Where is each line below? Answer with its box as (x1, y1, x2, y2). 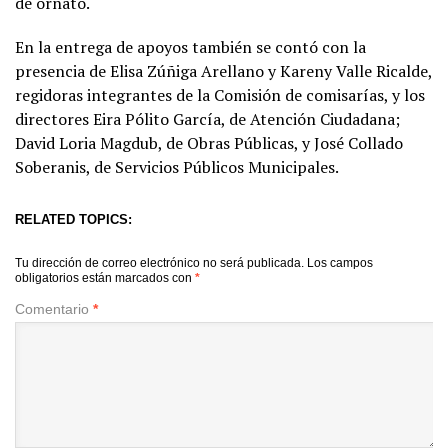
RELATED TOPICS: (15, 211, 132, 227)
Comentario (15, 300, 93, 317)
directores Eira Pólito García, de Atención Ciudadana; (15, 107, 400, 130)
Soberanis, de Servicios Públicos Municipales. (15, 155, 339, 178)
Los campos (307, 255, 373, 270)
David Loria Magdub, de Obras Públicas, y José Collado (15, 131, 403, 154)
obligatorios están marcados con (15, 270, 195, 285)
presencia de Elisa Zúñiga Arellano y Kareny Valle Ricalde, (15, 59, 432, 82)
